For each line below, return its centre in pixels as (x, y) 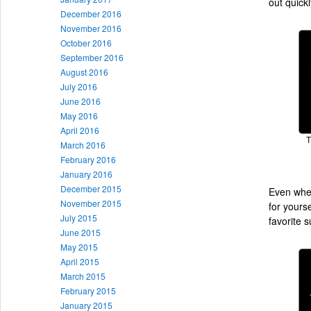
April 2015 (80, 261)
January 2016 (86, 174)
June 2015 (81, 232)
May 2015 (79, 246)
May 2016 (79, 115)
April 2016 (80, 130)
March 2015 (83, 276)
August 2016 (84, 72)
